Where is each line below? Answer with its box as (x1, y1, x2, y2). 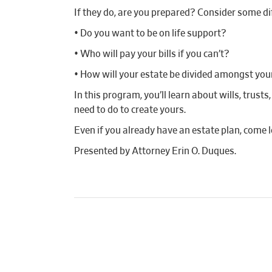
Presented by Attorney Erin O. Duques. (74, 146, 236, 156)
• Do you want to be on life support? (74, 29, 226, 38)
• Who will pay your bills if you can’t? (74, 49, 229, 59)
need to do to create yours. (74, 105, 186, 115)
